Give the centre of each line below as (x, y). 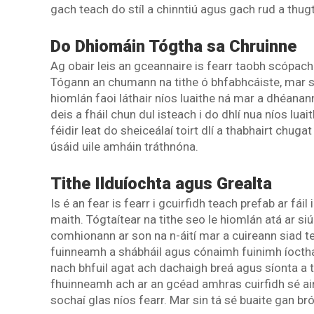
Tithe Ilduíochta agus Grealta (161, 184)
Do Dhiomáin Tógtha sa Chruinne (173, 46)
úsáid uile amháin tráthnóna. (124, 146)
